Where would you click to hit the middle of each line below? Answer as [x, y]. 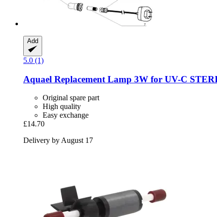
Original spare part [71, 98]
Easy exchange [66, 115]
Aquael [38, 79]
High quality [62, 107]
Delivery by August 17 [58, 140]
